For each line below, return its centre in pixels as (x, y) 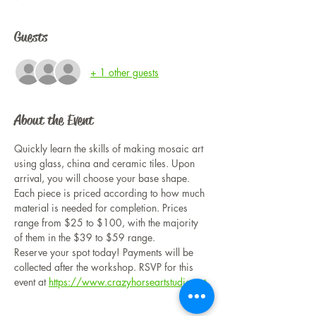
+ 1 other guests (124, 72)
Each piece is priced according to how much (111, 193)
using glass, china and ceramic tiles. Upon (106, 164)
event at (31, 282)
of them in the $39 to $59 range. (86, 238)
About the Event (54, 121)
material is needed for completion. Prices (102, 208)
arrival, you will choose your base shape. (103, 178)
